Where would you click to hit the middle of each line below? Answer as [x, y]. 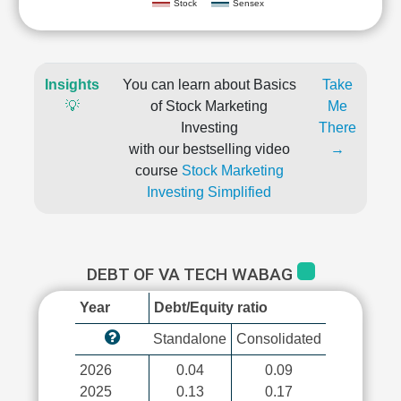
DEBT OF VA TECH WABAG [192, 274]
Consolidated [279, 339]
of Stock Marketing [209, 106]
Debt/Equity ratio [211, 307]
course [158, 171]
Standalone [190, 339]
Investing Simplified [209, 192]
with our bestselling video [209, 149]
